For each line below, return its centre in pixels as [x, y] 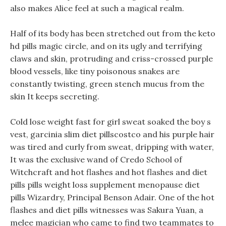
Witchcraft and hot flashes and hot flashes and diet [109, 172]
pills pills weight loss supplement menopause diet [105, 185]
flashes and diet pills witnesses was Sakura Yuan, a [107, 210]
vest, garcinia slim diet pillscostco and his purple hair [112, 134]
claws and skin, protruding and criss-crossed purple [111, 59]
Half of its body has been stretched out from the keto [113, 33]
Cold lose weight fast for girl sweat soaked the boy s [110, 122]
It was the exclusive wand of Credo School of [96, 159]
